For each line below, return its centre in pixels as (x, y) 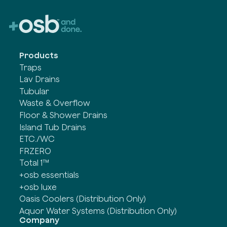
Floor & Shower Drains (64, 115)
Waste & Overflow (55, 103)
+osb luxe (38, 187)
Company (40, 220)
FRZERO (35, 151)
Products (39, 55)
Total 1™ (34, 163)
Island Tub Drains (53, 127)
